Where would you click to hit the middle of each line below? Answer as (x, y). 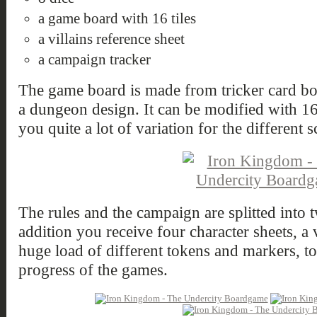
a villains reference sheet (111, 39)
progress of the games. (93, 270)
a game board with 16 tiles (117, 18)
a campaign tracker (94, 59)
